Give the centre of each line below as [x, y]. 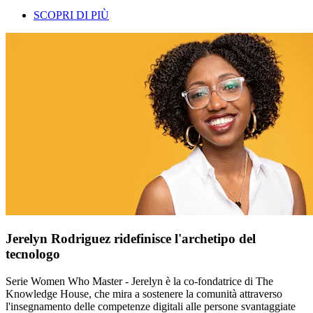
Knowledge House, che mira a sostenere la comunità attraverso [144, 293]
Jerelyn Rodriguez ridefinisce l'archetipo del [131, 239]
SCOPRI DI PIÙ [71, 15]
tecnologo [33, 254]
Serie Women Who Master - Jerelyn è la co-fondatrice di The [139, 281]
